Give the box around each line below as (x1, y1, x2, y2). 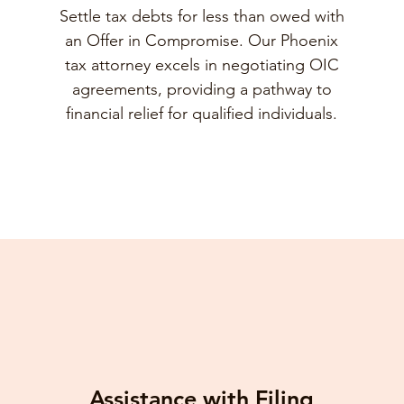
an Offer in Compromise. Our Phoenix (65, 31, 339, 50)
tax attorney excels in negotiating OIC (64, 55, 339, 75)
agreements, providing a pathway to (71, 79, 332, 99)
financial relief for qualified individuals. (66, 104, 338, 124)
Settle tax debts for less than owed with (59, 6, 344, 26)
